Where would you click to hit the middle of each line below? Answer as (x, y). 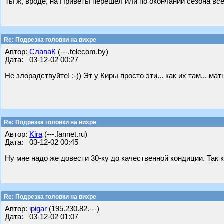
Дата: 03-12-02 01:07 (42, 217)
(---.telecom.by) (82, 52)
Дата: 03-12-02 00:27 (42, 60)
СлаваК (43, 52)
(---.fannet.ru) (65, 134)
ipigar (38, 209)
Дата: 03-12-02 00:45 (42, 142)
